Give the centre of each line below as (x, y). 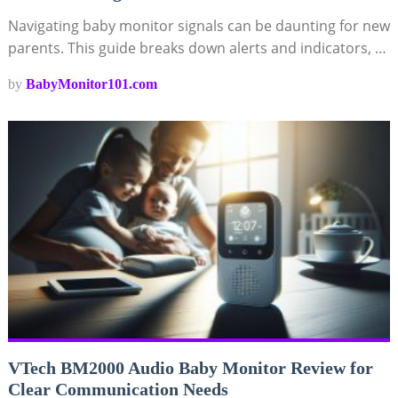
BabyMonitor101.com (91, 84)
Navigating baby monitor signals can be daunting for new (199, 25)
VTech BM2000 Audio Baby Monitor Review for (190, 367)
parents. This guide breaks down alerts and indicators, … (197, 48)
